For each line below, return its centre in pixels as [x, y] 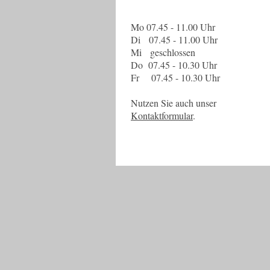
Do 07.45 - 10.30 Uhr [174, 65]
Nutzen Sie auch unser [174, 103]
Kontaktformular [162, 115]
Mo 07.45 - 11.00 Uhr [173, 27]
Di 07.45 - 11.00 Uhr [174, 39]
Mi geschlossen [163, 52]
